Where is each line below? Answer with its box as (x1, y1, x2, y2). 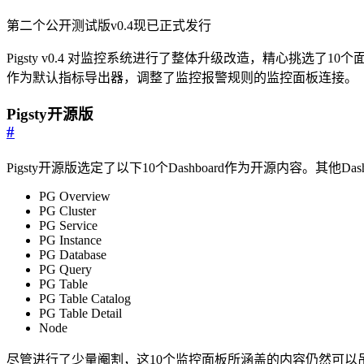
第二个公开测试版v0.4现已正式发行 (6, 19, 211, 33)
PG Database (39, 247, 106, 262)
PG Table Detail (39, 305, 122, 320)
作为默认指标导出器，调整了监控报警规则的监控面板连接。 (6, 71, 357, 85)
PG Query (39, 262, 92, 276)
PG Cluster (39, 203, 96, 218)
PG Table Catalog (39, 291, 131, 305)
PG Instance (39, 232, 102, 247)
